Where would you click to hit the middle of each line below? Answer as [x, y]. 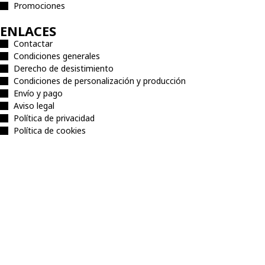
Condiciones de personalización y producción [99, 81]
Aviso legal [34, 106]
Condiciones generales [56, 56]
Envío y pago [38, 93]
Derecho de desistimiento [63, 69]
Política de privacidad [54, 118]
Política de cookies [49, 131]
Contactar [33, 44]
